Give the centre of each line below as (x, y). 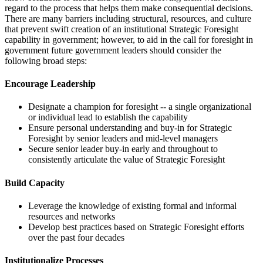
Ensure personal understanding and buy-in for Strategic (130, 128)
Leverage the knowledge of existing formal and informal (132, 206)
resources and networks (72, 216)
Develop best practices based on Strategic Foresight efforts (136, 227)
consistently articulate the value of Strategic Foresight (127, 160)
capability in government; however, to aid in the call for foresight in (129, 39)
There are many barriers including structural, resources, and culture (128, 18)
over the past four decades (76, 237)
